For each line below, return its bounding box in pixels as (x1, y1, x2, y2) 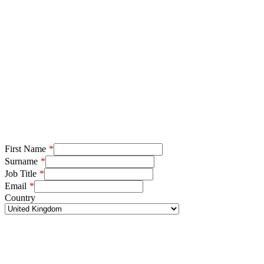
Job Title (5, 168, 37, 179)
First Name (5, 143, 46, 154)
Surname (5, 156, 38, 166)
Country (5, 192, 35, 203)
